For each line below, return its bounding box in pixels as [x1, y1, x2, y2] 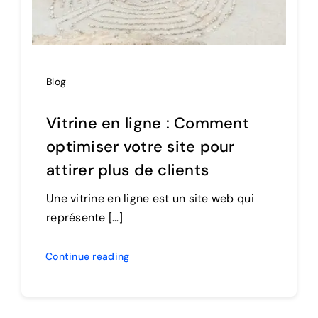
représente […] [46, 210, 123, 226]
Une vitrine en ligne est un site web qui [46, 191, 254, 207]
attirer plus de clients [46, 160, 209, 181]
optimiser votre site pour [46, 136, 235, 158]
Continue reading [45, 250, 130, 263]
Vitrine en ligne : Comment [46, 113, 250, 134]
